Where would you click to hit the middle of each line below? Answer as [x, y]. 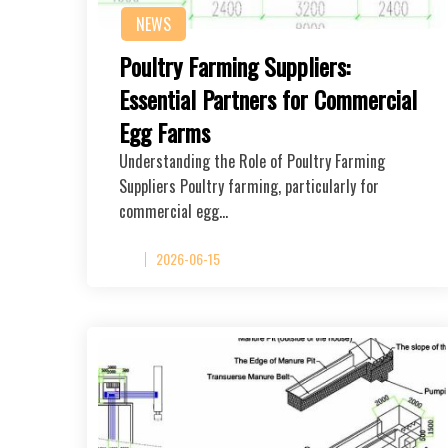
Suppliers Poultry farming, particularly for [249, 185]
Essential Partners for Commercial [268, 98]
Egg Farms [164, 131]
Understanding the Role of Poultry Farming [252, 160]
